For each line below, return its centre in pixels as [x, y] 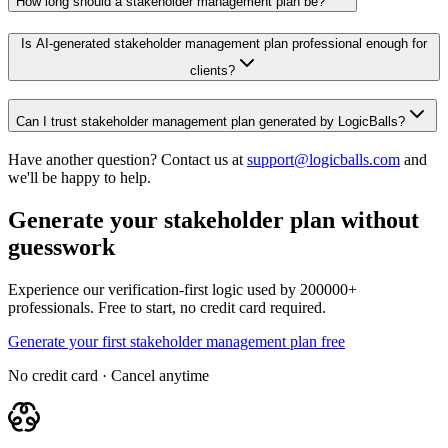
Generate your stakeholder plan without [213, 220]
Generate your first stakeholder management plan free [176, 341]
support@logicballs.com [323, 160]
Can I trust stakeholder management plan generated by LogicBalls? [210, 122]
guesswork [61, 247]
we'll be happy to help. [79, 178]
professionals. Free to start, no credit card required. [167, 307]
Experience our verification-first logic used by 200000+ [182, 289]
